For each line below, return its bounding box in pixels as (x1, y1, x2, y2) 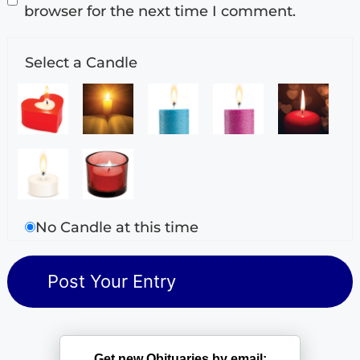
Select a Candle (25, 53, 138, 72)
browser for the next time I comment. (24, 2, 297, 20)
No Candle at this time (35, 218, 199, 236)
